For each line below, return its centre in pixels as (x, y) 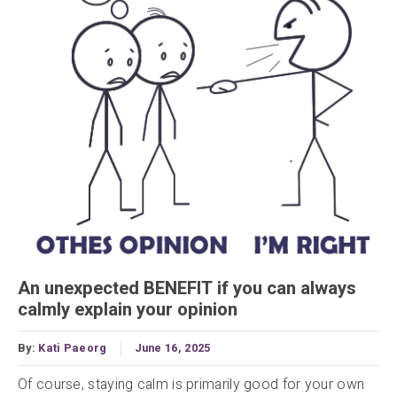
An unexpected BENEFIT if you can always (187, 288)
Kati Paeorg (73, 348)
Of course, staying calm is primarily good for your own (191, 384)
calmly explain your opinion (128, 310)
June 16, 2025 (172, 348)
